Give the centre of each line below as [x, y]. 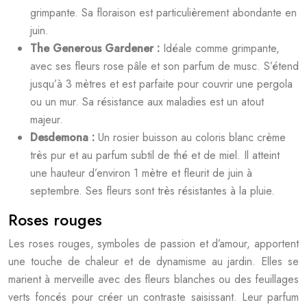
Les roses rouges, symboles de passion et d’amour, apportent [153, 244]
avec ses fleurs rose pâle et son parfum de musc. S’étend [164, 66]
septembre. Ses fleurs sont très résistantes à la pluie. [152, 191]
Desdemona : [64, 137]
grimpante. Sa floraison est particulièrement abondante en [163, 13]
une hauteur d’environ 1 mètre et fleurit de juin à [141, 173]
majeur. [47, 120]
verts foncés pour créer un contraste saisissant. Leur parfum [153, 297]
